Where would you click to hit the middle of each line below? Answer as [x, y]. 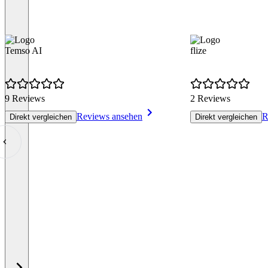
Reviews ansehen [109, 117]
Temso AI [23, 51]
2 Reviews [210, 99]
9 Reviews [25, 99]
